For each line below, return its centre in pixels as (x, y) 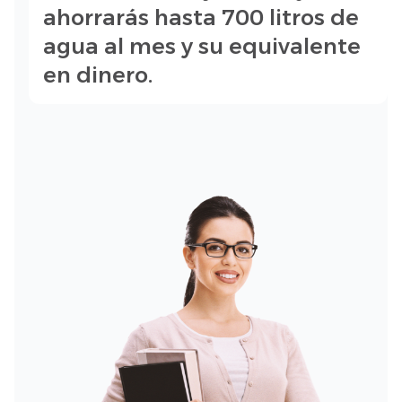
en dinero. (98, 75)
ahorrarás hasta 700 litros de (201, 17)
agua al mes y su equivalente (202, 46)
